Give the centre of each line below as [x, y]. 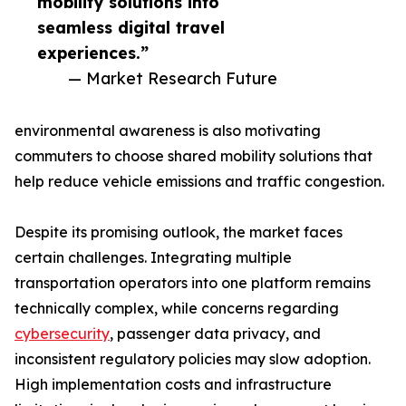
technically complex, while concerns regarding [177, 309]
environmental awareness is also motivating [168, 131]
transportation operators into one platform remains [193, 283]
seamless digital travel [131, 28]
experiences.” [93, 53]
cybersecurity [62, 334]
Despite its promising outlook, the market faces [179, 232]
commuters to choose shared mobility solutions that [193, 156]
